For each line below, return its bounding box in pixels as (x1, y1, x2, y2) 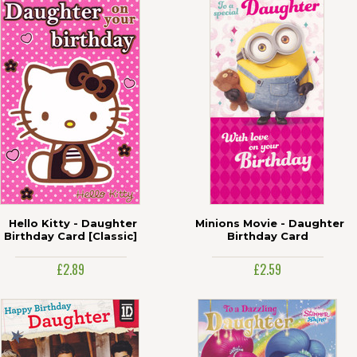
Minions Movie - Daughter (194, 217, 344, 229)
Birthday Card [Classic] (4, 229, 137, 242)
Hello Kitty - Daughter (8, 217, 137, 229)
